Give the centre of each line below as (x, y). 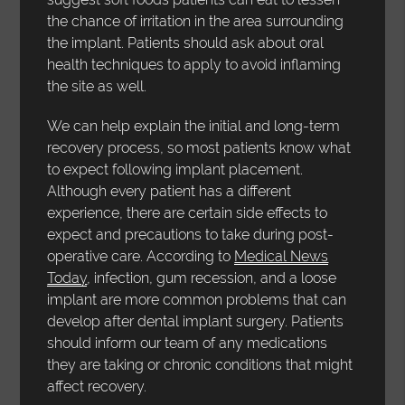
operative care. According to (141, 256)
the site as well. (97, 86)
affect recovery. (97, 386)
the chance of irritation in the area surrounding (196, 21)
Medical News (282, 256)
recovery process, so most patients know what (199, 147)
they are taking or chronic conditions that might (200, 364)
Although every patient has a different (170, 191)
